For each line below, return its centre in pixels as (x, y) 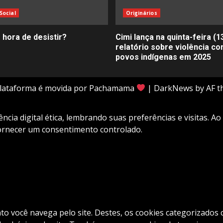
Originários (141, 13)
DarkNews (174, 88)
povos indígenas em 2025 (163, 57)
